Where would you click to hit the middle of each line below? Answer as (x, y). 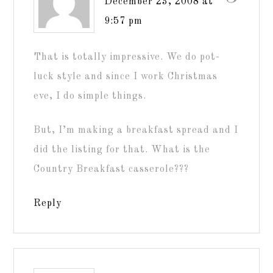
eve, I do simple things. (90, 96)
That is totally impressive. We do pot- (127, 57)
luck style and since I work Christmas (126, 76)
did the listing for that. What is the (122, 150)
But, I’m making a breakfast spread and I (136, 130)
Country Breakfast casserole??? (112, 169)
